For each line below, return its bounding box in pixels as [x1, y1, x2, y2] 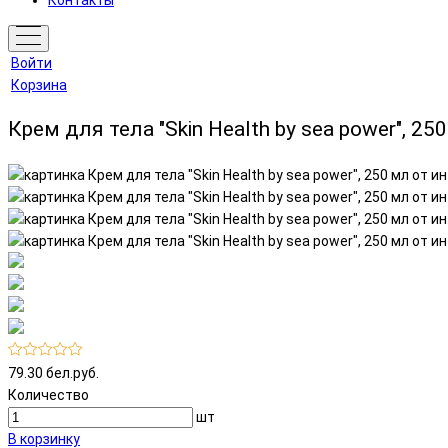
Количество [8, 386, 89, 403]
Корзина [11, 77, 67, 93]
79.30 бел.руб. [8, 364, 99, 381]
